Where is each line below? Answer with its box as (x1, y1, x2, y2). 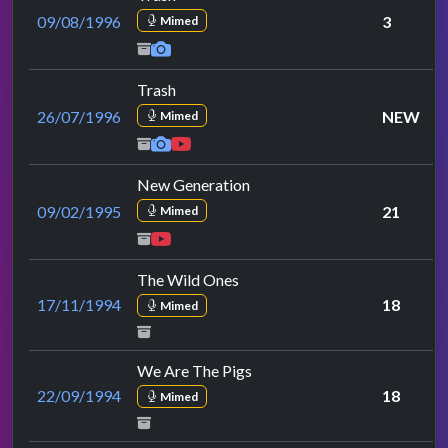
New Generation (137, 174, 250, 194)
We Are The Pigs (137, 360, 252, 380)
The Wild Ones (137, 269, 239, 289)
